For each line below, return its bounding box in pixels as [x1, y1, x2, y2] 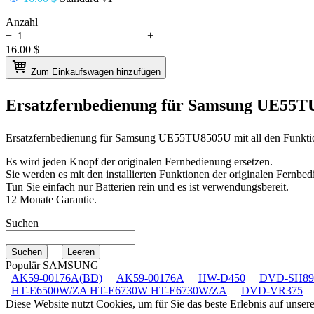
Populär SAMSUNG [6, 259, 99, 271]
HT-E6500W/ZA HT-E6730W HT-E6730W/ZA [11, 284, 227, 296]
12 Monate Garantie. [6, 193, 97, 205]
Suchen [6, 217, 39, 229]
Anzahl [6, 15, 38, 28]
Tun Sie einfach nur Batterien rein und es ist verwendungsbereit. [6, 180, 289, 193]
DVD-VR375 [241, 284, 303, 296]
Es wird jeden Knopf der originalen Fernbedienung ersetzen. [6, 155, 273, 168]
